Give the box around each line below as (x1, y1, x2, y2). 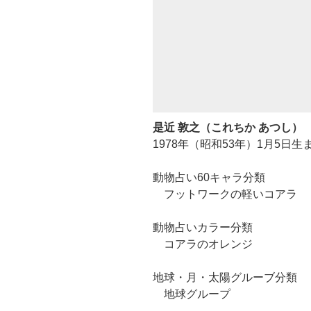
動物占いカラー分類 (153, 221, 253, 233)
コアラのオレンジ (153, 237, 253, 250)
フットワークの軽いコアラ (153, 187, 297, 200)
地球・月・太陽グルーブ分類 (153, 271, 297, 283)
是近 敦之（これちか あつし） (153, 121, 303, 133)
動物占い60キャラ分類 (153, 171, 265, 183)
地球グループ (153, 287, 230, 300)
